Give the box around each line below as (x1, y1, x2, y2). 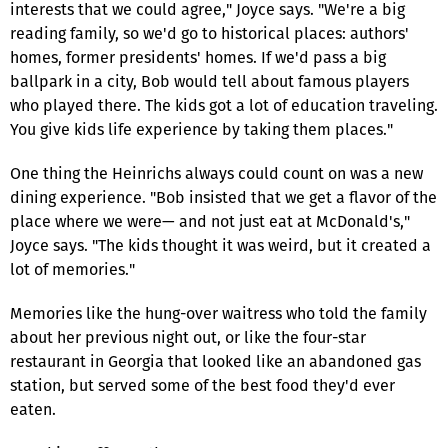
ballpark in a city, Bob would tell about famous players (10, 69, 409, 93)
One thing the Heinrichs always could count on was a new (10, 161, 423, 185)
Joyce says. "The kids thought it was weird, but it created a (10, 233, 431, 257)
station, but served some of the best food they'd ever (10, 373, 395, 397)
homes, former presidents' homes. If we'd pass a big (10, 45, 386, 69)
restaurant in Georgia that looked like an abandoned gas (10, 349, 421, 373)
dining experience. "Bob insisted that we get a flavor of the (10, 185, 437, 209)
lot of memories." (10, 257, 135, 281)
